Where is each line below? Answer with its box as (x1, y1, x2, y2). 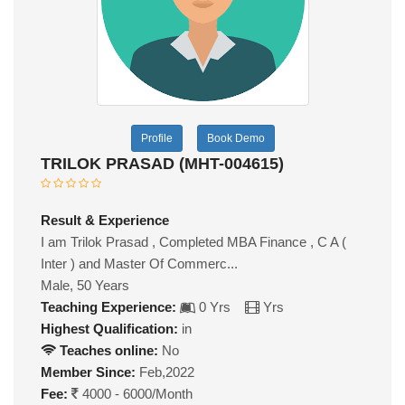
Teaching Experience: (41, 298, 176, 315)
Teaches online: (56, 342, 158, 358)
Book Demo (206, 131, 265, 145)
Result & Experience (41, 212, 169, 228)
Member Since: (41, 363, 136, 380)
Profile (140, 131, 173, 145)
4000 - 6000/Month (79, 385, 193, 401)
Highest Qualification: (41, 320, 178, 336)
